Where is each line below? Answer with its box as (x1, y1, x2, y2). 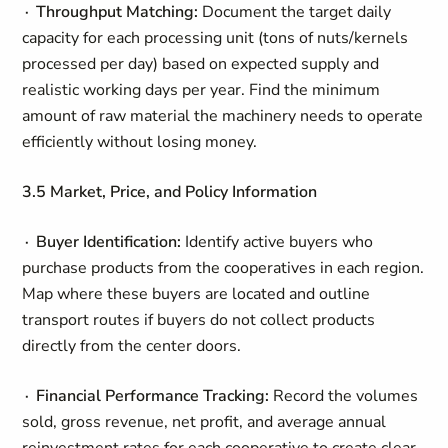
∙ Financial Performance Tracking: (22, 385, 270, 407)
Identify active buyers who (181, 231, 374, 253)
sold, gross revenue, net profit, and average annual (22, 411, 387, 433)
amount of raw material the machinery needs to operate (22, 105, 424, 127)
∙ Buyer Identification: (22, 231, 182, 253)
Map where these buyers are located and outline (22, 283, 371, 305)
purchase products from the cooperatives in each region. (22, 257, 425, 279)
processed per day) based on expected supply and (22, 53, 380, 75)
